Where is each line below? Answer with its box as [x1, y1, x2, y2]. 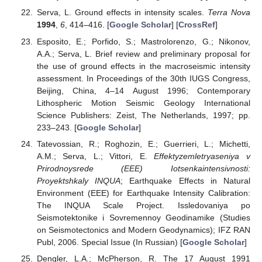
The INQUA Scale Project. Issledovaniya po [36, 200, 250, 210]
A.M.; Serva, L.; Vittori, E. [36, 151, 154, 161]
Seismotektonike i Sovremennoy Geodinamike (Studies [36, 212, 250, 222]
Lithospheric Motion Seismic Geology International [36, 98, 250, 108]
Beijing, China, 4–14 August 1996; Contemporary [36, 85, 250, 95]
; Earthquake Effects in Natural [120, 175, 251, 185]
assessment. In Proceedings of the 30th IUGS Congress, [36, 73, 250, 83]
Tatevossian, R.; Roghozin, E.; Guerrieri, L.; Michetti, [36, 139, 250, 149]
